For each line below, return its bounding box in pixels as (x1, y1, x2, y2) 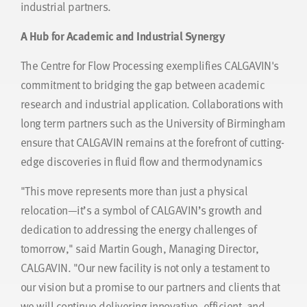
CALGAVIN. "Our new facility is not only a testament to (21, 259, 270, 277)
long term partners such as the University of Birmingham (21, 114, 286, 132)
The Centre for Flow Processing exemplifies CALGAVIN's (21, 57, 279, 75)
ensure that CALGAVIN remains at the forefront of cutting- (21, 134, 284, 151)
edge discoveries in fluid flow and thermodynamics (21, 153, 262, 171)
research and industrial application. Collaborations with (21, 95, 284, 113)
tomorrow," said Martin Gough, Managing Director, (21, 240, 259, 258)
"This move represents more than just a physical (21, 182, 248, 200)
